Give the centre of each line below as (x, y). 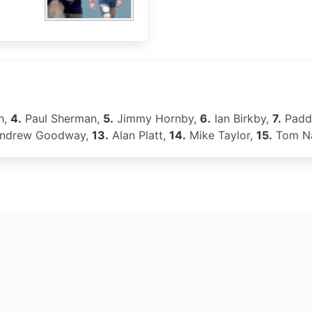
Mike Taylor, (221, 135)
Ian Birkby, (242, 118)
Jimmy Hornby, (157, 118)
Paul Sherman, (62, 118)
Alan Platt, (139, 135)
